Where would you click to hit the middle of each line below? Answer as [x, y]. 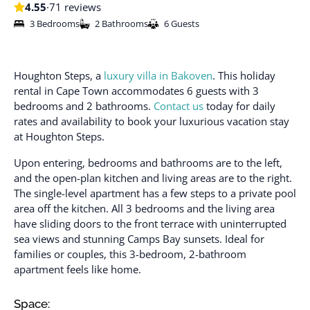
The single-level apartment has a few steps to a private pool [155, 193]
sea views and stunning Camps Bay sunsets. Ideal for [139, 239]
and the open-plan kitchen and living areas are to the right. [153, 178]
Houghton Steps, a [59, 75]
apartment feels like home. [77, 269]
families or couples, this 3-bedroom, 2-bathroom [130, 254]
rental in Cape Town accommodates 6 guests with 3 [136, 91]
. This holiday [244, 75]
